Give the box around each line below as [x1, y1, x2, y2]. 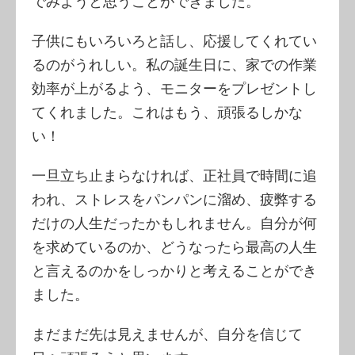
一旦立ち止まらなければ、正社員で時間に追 [32, 166, 317, 184]
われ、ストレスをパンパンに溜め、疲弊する [32, 190, 317, 208]
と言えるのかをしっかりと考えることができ [32, 261, 317, 279]
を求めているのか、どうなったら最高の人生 [32, 238, 317, 255]
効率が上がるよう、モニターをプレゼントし [32, 79, 317, 97]
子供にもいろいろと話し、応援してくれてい [32, 32, 317, 49]
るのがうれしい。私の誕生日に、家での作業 [32, 55, 317, 73]
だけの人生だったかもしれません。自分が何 [32, 214, 317, 231]
